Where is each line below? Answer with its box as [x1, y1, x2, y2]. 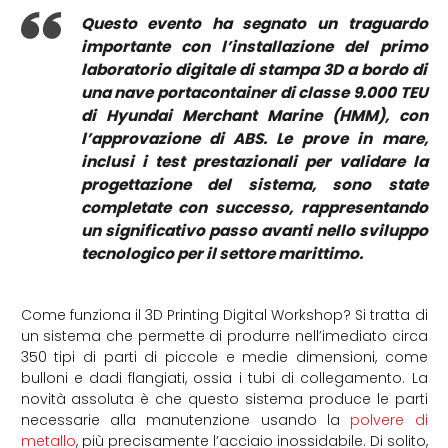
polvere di [350, 409, 428, 430]
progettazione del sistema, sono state [80, 173, 428, 195]
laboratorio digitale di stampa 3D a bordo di [80, 58, 428, 80]
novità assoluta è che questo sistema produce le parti [20, 388, 428, 409]
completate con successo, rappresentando [80, 196, 428, 218]
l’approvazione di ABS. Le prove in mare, [80, 127, 428, 149]
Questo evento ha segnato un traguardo [80, 12, 428, 34]
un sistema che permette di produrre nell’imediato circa [20, 325, 428, 346]
